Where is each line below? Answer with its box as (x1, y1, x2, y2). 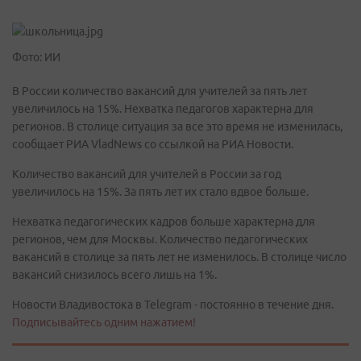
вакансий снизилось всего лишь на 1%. (12, 268, 217, 281)
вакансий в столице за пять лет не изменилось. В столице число (12, 251, 346, 263)
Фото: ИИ (12, 51, 60, 64)
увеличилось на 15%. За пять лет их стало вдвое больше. (12, 185, 309, 198)
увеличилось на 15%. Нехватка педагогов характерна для (12, 102, 313, 115)
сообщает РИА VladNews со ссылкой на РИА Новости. (12, 138, 293, 151)
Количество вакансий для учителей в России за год (12, 168, 281, 180)
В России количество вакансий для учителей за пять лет (12, 85, 307, 98)
